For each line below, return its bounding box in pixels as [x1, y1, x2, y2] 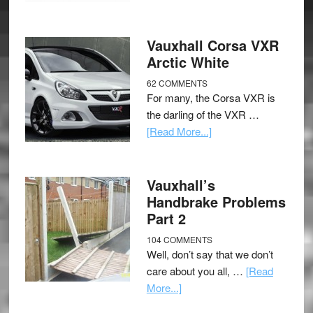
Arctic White [146, 52, 229, 73]
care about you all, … [146, 263, 246, 279]
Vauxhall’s [146, 175, 215, 196]
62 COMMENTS [146, 77, 208, 89]
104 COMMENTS [146, 233, 212, 246]
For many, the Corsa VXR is [146, 90, 275, 105]
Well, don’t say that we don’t [146, 247, 273, 262]
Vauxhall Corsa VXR [146, 35, 279, 56]
